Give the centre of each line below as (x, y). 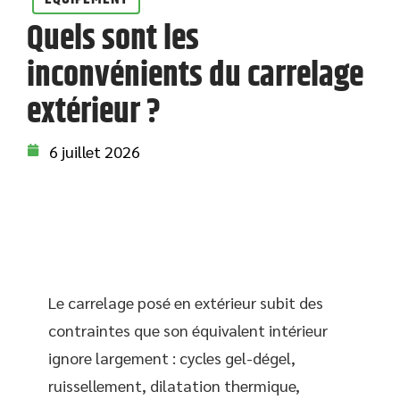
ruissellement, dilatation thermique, (174, 385)
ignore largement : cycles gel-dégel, (172, 358)
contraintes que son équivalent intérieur (188, 330)
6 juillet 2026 (95, 151)
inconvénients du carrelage (195, 76)
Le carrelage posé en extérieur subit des (186, 302)
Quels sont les (113, 39)
